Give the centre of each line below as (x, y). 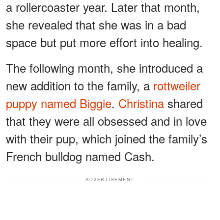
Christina (141, 103)
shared (183, 103)
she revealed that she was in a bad (96, 25)
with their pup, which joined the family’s (107, 138)
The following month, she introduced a (104, 68)
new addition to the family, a (80, 85)
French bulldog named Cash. (80, 156)
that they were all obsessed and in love (106, 121)
